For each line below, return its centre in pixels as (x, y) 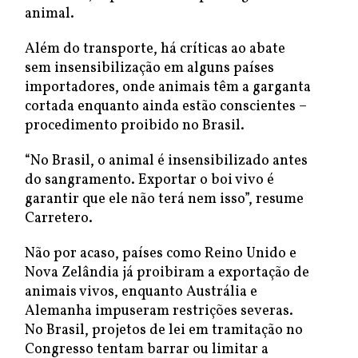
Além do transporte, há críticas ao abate (155, 49)
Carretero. (59, 219)
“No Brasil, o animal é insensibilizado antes (166, 161)
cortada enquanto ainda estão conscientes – (166, 107)
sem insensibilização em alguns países (149, 68)
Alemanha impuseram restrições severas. (159, 311)
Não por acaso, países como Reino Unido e (161, 254)
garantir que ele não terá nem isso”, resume (164, 199)
